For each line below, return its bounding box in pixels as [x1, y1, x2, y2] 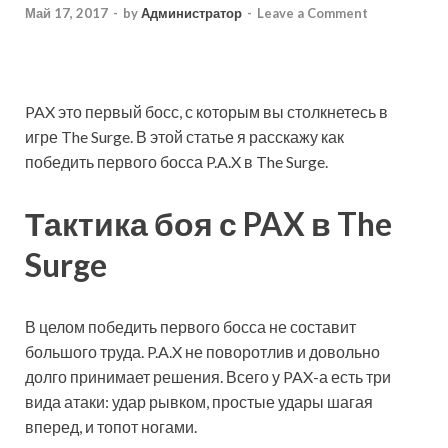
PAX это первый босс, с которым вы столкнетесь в [25, 102, 388, 122]
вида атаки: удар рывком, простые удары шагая [25, 391, 373, 411]
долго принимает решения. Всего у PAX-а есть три [25, 366, 391, 386]
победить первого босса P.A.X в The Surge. [25, 152, 328, 172]
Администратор [141, 5, 242, 22]
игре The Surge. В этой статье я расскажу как [25, 127, 344, 147]
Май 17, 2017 [25, 5, 108, 22]
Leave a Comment [257, 5, 368, 22]
